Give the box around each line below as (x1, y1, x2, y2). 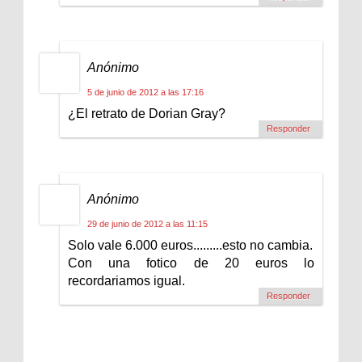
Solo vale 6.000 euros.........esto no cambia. (68, 238, 313, 252)
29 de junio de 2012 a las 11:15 (87, 218, 208, 229)
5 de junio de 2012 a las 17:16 (87, 86, 204, 97)
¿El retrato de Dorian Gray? (68, 106, 225, 120)
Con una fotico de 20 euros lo (68, 255, 314, 270)
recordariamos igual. (68, 273, 185, 288)
